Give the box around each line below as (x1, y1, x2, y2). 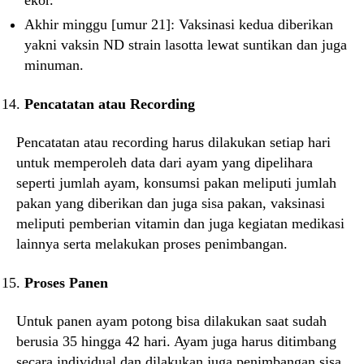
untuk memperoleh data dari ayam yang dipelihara (16, 154, 313, 171)
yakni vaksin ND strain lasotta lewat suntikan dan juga (24, 37, 347, 53)
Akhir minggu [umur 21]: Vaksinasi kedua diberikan (24, 16, 333, 32)
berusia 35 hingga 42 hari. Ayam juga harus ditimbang (16, 333, 336, 349)
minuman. (24, 57, 84, 73)
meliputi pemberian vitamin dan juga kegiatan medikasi (16, 215, 344, 232)
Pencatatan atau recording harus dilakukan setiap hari (16, 134, 331, 150)
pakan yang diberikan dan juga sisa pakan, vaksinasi (16, 195, 325, 211)
